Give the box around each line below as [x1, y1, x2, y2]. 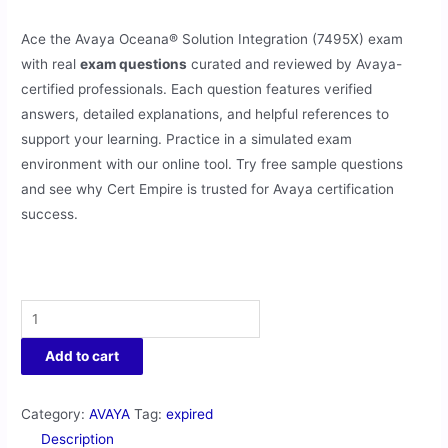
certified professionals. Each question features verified [21, 80, 373, 97]
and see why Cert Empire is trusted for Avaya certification [21, 180, 395, 197]
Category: [21, 406, 90, 423]
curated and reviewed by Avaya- [187, 55, 403, 72]
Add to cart [45, 348, 120, 365]
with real [21, 55, 81, 72]
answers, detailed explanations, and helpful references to [21, 105, 390, 122]
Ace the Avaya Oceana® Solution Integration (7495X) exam [21, 30, 404, 47]
